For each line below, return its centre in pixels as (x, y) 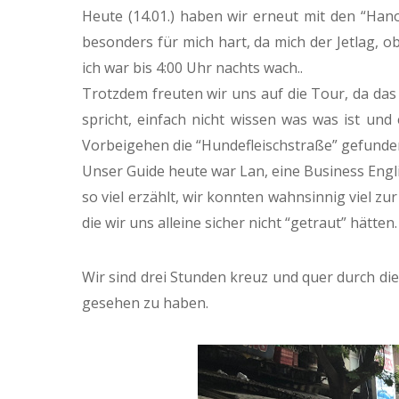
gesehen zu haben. (145, 303)
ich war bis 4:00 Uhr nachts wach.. (192, 68)
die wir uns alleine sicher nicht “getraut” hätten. (240, 223)
